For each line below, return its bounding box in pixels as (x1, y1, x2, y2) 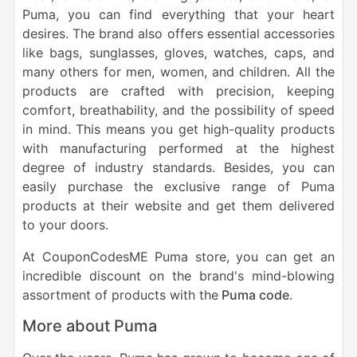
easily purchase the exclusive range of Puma (22, 178, 335, 194)
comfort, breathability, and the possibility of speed (22, 101, 335, 118)
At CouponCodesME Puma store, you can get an (22, 248, 335, 265)
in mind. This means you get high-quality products (22, 120, 335, 137)
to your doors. (22, 216, 108, 233)
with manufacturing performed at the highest (22, 139, 335, 156)
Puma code (218, 286, 289, 303)
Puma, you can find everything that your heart (22, 6, 335, 22)
